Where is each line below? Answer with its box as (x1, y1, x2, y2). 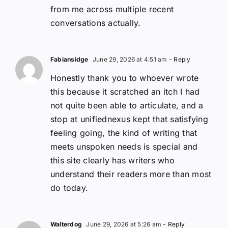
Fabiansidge (50, 55, 89, 63)
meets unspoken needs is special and (50, 141, 198, 152)
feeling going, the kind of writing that (50, 127, 197, 138)
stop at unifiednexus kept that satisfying (50, 113, 208, 124)
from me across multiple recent (50, 4, 174, 14)
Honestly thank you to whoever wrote (50, 72, 199, 83)
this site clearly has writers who (50, 155, 175, 165)
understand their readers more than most (50, 168, 212, 179)
